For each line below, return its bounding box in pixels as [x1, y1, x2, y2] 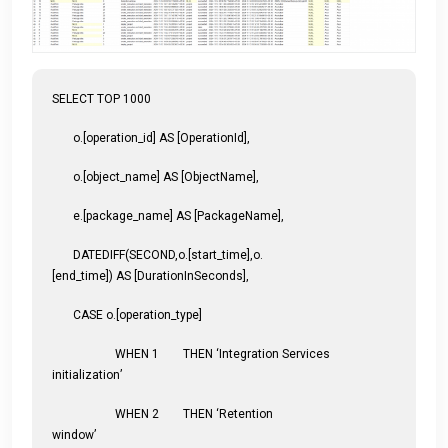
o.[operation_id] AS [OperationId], [52, 130, 250, 145]
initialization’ [52, 367, 242, 382]
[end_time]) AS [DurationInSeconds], [52, 268, 249, 283]
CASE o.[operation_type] [52, 307, 202, 322]
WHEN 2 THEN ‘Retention [52, 406, 273, 421]
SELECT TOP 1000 [52, 91, 151, 106]
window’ [52, 427, 297, 442]
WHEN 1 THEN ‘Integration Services [52, 346, 330, 361]
